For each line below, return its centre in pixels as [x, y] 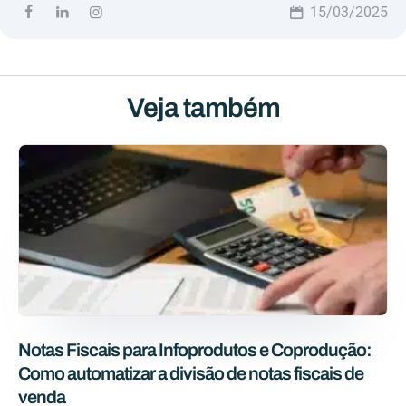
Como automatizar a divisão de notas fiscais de [191, 373]
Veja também [203, 107]
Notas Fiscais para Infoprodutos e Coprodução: [195, 349]
